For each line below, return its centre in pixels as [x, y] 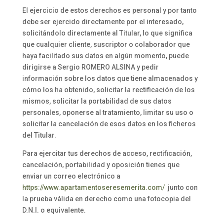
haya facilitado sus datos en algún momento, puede [105, 56]
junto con [181, 187]
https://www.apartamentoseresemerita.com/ [93, 187]
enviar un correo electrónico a [71, 176]
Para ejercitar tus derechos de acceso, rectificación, [107, 153]
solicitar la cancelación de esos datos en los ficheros [109, 124]
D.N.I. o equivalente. [54, 210]
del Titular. [39, 135]
